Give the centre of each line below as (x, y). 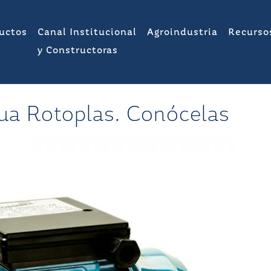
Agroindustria (182, 33)
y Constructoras (78, 51)
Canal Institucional (87, 33)
